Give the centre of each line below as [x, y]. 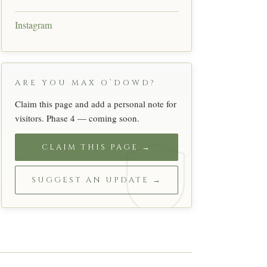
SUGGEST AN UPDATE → [97, 180]
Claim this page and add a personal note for [96, 103]
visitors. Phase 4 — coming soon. [77, 118]
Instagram [33, 24]
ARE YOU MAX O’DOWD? [86, 83]
